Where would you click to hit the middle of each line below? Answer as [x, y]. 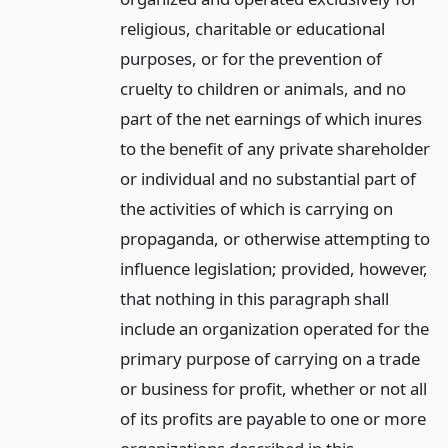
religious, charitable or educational [252, 28]
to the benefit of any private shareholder [274, 148]
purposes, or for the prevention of [250, 58]
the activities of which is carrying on [256, 208]
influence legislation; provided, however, [273, 268]
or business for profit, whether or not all [273, 388]
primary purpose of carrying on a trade [269, 358]
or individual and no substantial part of [267, 178]
